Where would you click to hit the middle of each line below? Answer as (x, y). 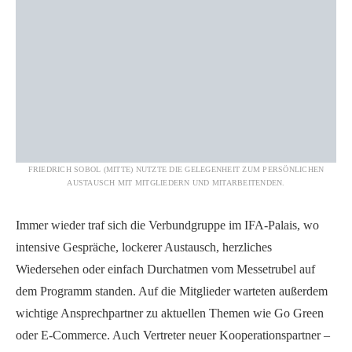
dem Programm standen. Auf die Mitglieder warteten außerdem (172, 291)
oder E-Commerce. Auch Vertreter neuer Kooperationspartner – (173, 335)
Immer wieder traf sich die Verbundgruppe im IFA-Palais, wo (167, 225)
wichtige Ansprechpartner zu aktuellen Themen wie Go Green (170, 313)
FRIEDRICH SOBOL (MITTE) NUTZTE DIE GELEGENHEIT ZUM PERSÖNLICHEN (176, 169)
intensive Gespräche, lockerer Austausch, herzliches (144, 247)
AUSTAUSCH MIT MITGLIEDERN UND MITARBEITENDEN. (176, 182)
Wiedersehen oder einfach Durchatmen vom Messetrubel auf (165, 269)
